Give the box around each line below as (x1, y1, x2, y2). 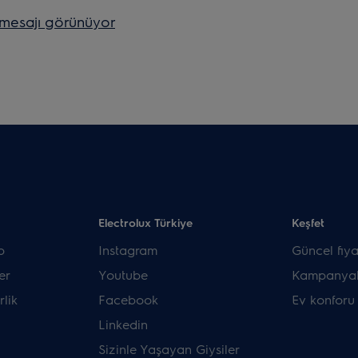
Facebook (98, 291, 159, 308)
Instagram (98, 241, 158, 259)
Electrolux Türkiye (98, 215, 193, 230)
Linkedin (98, 316, 149, 333)
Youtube (98, 266, 149, 284)
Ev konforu (291, 291, 355, 308)
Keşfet (291, 215, 324, 230)
